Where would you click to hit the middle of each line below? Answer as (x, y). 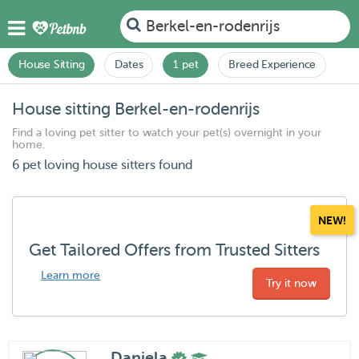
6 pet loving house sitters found (102, 165)
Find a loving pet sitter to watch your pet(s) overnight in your (167, 133)
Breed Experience (272, 65)
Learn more (71, 275)
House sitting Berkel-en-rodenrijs (136, 109)
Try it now (291, 283)
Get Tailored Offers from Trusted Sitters (174, 250)
